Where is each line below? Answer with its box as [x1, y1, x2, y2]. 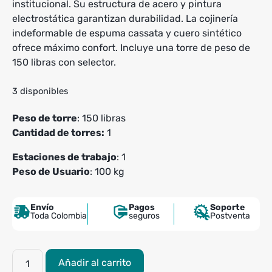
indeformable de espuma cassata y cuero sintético [12, 27, 242, 39]
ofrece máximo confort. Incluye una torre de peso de [12, 41, 250, 53]
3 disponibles [12, 85, 69, 97]
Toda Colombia [30, 210, 87, 221]
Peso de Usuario [12, 165, 90, 177]
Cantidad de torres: [12, 126, 104, 138]
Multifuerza [12, 249, 63, 261]
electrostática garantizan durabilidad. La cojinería [12, 12, 238, 24]
